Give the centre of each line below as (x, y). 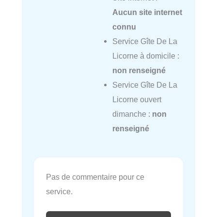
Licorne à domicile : (146, 56)
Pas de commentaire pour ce (95, 177)
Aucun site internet (147, 12)
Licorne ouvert (137, 100)
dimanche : (132, 114)
